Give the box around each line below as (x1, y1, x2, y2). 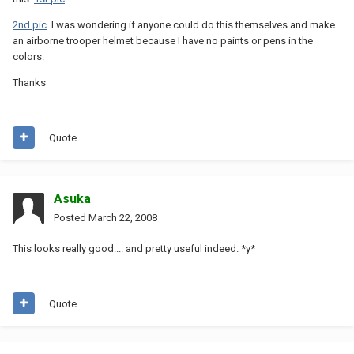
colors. (13, 50, 44, 62)
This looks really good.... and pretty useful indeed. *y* (13, 242, 255, 254)
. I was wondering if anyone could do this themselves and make (47, 18, 335, 31)
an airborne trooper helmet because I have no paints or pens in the (13, 34, 313, 47)
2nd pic (13, 18, 47, 31)
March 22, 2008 (88, 211, 157, 224)
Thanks (13, 76, 46, 88)
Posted (54, 211, 88, 224)
